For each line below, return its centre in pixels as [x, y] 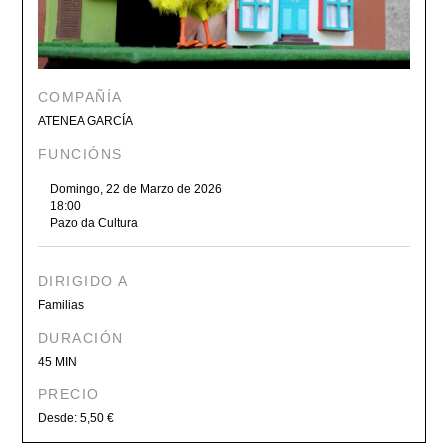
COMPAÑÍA [80, 97]
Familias [61, 305]
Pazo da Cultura [93, 223]
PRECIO [69, 393]
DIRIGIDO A [83, 281]
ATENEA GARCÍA [86, 121]
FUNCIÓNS [80, 153]
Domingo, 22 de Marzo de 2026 [135, 189]
